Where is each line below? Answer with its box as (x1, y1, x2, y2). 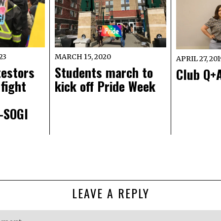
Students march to (54, 63, 153, 82)
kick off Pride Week (54, 76, 155, 96)
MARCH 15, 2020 (54, 52, 111, 62)
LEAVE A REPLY (72, 184, 149, 202)
